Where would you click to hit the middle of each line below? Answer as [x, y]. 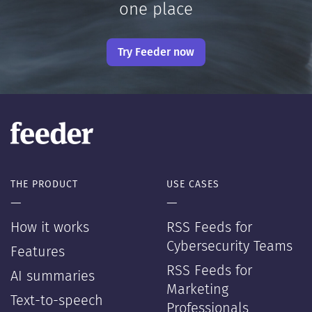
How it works [50, 228]
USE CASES [193, 185]
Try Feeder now [156, 52]
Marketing [197, 290]
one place [156, 10]
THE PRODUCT [44, 185]
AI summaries [53, 276]
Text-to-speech [57, 301]
